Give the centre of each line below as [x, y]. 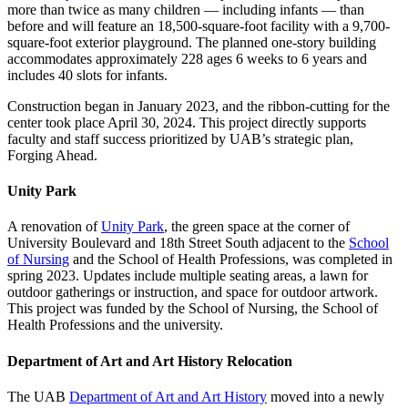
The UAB [38, 396]
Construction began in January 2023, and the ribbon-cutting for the [199, 106]
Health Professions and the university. [115, 325]
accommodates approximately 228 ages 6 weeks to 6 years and [187, 58]
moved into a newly [326, 396]
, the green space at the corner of [257, 227]
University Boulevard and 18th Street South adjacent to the [178, 243]
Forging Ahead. [54, 155]
